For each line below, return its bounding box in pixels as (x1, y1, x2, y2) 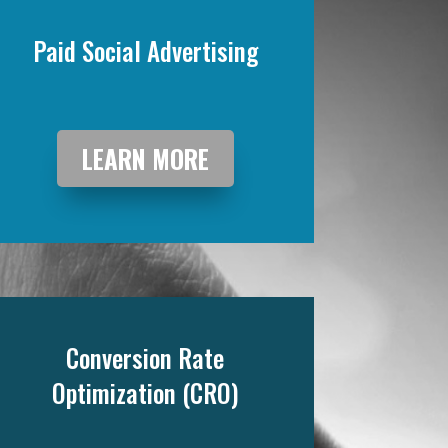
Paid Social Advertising (32, 32, 258, 70)
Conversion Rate (66, 339, 225, 377)
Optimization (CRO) (51, 374, 239, 412)
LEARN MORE (81, 139, 209, 177)
